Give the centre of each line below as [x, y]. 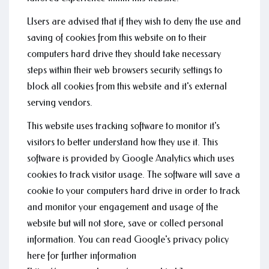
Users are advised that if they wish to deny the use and [134, 21]
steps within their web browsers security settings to [125, 70]
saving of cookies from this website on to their [117, 38]
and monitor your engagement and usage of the [122, 207]
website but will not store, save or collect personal [125, 223]
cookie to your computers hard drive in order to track [133, 191]
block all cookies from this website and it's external [127, 86]
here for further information [82, 255]
